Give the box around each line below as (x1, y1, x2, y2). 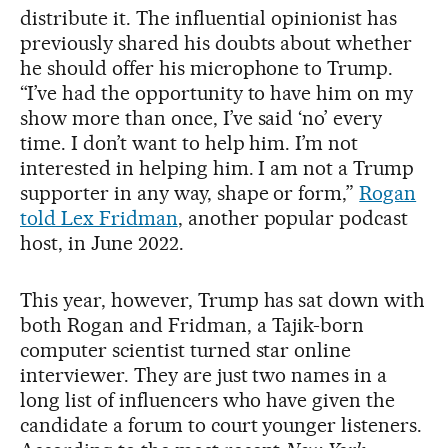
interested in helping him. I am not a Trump (20, 156, 415, 180)
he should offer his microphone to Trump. (20, 56, 394, 80)
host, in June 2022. (20, 231, 184, 255)
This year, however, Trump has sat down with (20, 288, 426, 312)
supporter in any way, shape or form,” (20, 181, 360, 205)
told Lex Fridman (20, 206, 178, 230)
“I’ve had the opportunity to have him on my (20, 81, 414, 105)
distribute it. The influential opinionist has (20, 6, 398, 30)
